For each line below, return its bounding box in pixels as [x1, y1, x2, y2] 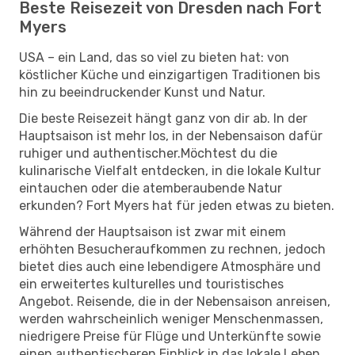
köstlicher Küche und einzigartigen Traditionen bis [19, 67, 320, 82]
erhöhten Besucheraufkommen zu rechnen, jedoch [19, 241, 326, 257]
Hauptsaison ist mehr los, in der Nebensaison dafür [19, 128, 323, 143]
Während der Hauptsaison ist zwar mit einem [19, 223, 286, 239]
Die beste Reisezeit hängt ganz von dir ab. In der [19, 110, 307, 126]
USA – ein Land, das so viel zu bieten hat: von [19, 49, 289, 65]
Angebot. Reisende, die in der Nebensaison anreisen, [19, 293, 330, 309]
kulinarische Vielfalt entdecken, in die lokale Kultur [19, 162, 321, 178]
